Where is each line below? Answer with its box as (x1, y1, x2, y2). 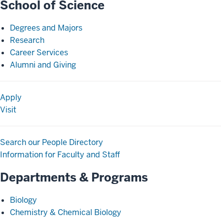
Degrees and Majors (10, 23, 82, 33)
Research (10, 35, 44, 45)
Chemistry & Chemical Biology (10, 207, 121, 218)
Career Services (10, 47, 68, 58)
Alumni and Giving (10, 60, 76, 70)
